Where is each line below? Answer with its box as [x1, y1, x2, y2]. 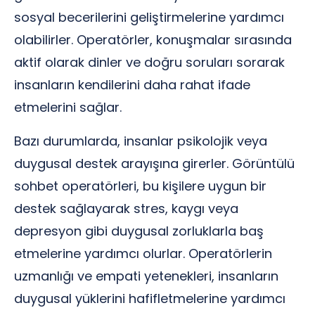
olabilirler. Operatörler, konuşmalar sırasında [14, 31, 292, 49]
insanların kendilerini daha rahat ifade [14, 76, 250, 94]
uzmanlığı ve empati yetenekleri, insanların [14, 267, 278, 285]
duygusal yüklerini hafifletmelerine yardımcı [14, 290, 285, 307]
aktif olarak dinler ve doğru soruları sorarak [14, 53, 285, 71]
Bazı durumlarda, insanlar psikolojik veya [14, 132, 267, 150]
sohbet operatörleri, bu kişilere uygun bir [14, 177, 266, 195]
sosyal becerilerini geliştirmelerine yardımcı [14, 8, 284, 26]
